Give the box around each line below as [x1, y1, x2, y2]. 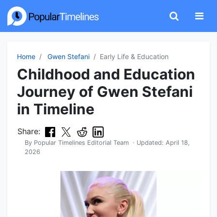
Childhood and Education [17, 65, 195, 83]
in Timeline [17, 100, 94, 118]
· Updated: [129, 139, 166, 147]
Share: [17, 126, 40, 136]
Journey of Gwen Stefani [17, 83, 193, 100]
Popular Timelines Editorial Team [34, 139, 129, 147]
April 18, [166, 139, 190, 147]
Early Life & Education [100, 52, 169, 61]
